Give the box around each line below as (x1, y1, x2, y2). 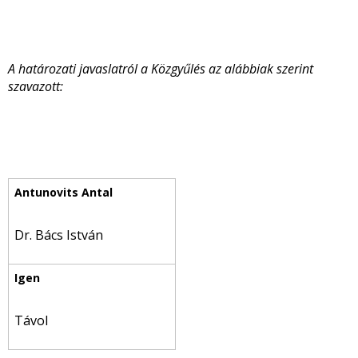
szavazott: (8, 78, 63, 95)
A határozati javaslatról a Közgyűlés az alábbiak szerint (8, 60, 313, 78)
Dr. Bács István (14, 226, 103, 244)
